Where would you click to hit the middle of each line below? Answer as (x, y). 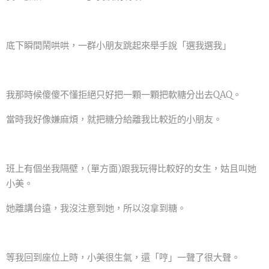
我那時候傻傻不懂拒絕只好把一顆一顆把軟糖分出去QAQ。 (124, 95)
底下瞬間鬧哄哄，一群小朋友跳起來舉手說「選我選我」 (119, 46)
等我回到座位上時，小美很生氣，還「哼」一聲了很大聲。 (123, 258)
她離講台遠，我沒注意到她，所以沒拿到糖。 (96, 208)
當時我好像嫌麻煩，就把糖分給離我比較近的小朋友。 (114, 119)
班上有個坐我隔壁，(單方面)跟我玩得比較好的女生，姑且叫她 (131, 169)
